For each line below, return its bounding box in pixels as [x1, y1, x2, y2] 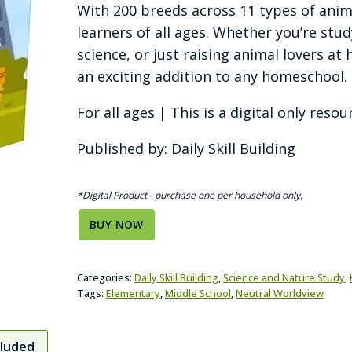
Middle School [164, 287, 231, 300]
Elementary [105, 287, 160, 300]
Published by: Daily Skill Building [76, 139, 295, 158]
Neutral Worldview [235, 287, 324, 300]
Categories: [76, 271, 134, 284]
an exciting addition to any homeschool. [76, 67, 347, 86]
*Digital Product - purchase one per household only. [76, 189, 302, 202]
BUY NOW [89, 217, 144, 232]
